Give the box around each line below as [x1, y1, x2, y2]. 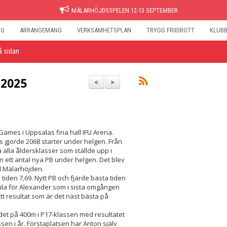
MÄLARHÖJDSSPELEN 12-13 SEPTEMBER [71, 7, 178, 14]
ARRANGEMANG [20, 26, 62, 34]
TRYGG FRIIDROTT [146, 26, 195, 34]
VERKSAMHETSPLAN [77, 26, 131, 34]
